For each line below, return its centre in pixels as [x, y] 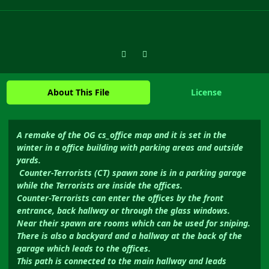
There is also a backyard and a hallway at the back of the [129, 236]
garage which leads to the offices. [84, 249]
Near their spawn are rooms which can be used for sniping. [134, 223]
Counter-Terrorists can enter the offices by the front [120, 198]
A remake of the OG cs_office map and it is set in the [122, 135]
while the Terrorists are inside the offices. [100, 186]
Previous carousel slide [159, 50]
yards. [29, 160]
